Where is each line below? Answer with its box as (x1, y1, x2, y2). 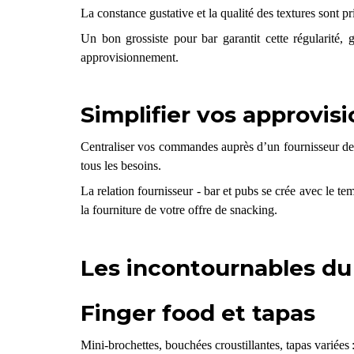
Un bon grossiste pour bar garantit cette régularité (80, 31, 341, 45)
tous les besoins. (80, 158, 161, 172)
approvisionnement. (80, 50, 179, 64)
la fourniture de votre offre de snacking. (80, 202, 277, 217)
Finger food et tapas (80, 299, 315, 326)
